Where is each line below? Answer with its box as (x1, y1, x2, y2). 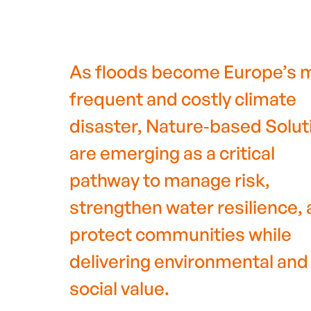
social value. (69, 277, 169, 299)
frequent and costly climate (69, 87, 296, 110)
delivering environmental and (69, 250, 308, 272)
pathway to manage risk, (69, 169, 270, 191)
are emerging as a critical (69, 142, 275, 164)
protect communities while (69, 223, 292, 245)
